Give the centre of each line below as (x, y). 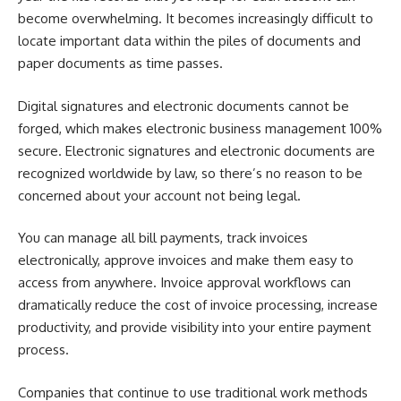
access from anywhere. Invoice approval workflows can (184, 283)
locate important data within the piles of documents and (189, 41)
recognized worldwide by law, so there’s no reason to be (190, 173)
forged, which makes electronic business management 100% (200, 128)
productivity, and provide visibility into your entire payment (195, 328)
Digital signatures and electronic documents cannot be (183, 106)
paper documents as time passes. (120, 64)
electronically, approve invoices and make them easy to (186, 260)
